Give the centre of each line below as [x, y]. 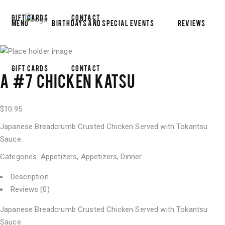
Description [30, 177]
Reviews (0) [30, 189]
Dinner [131, 157]
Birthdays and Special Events [103, 22]
